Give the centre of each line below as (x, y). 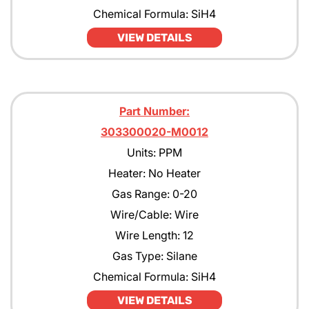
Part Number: (154, 111)
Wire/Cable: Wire (154, 215)
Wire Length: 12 (154, 235)
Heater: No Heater (154, 173)
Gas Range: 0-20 (154, 194)
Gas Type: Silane (154, 256)
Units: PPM (154, 152)
